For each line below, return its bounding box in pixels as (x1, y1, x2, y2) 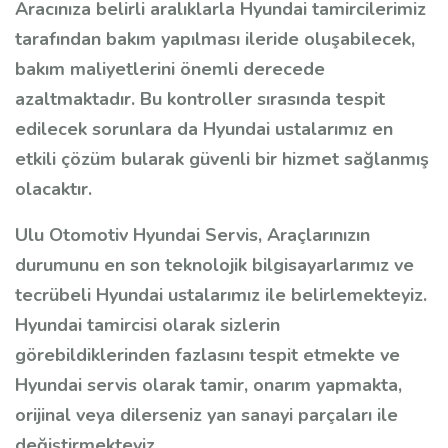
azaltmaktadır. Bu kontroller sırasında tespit (15, 87, 385, 112)
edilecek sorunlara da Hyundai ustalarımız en (15, 117, 393, 142)
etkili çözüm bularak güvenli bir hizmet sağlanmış (15, 147, 429, 172)
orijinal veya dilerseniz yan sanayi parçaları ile (15, 403, 398, 428)
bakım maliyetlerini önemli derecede (15, 57, 325, 82)
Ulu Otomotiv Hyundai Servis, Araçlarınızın (15, 223, 370, 248)
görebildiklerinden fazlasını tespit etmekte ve (15, 343, 400, 368)
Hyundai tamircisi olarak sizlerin (15, 313, 280, 338)
